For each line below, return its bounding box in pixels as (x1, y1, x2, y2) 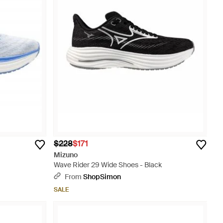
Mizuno (54, 150, 78, 159)
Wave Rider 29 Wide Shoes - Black (54, 160, 162, 169)
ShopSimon (83, 172, 121, 181)
